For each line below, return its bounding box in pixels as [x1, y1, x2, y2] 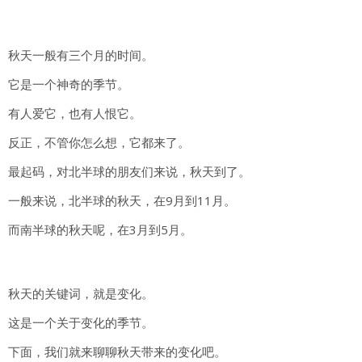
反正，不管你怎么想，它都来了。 [8, 134, 190, 151]
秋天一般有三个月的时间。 [8, 47, 154, 64]
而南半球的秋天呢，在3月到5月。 [8, 221, 192, 238]
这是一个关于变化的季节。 [8, 314, 154, 331]
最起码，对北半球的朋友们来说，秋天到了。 [8, 163, 250, 180]
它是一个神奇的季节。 [8, 76, 129, 93]
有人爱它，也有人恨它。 [8, 105, 141, 122]
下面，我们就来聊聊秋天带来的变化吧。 [8, 343, 226, 360]
